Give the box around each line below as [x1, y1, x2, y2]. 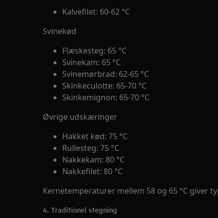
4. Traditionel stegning [43, 204, 117, 215]
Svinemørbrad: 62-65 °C [62, 69, 149, 79]
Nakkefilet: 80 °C [62, 166, 123, 177]
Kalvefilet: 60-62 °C [62, 6, 130, 17]
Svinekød [43, 26, 76, 36]
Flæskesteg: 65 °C [62, 45, 127, 56]
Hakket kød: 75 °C [62, 131, 127, 142]
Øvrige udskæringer [43, 111, 117, 122]
